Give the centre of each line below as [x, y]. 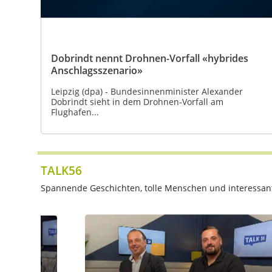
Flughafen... [75, 112]
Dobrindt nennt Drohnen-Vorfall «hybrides [150, 58]
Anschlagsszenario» [97, 70]
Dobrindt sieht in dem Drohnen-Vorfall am [137, 101]
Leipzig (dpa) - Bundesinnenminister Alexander [147, 91]
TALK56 [61, 171]
